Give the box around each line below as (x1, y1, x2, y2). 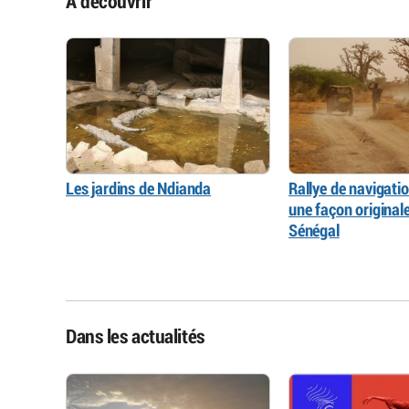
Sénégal (288, 221, 340, 240)
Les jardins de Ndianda (66, 179, 212, 198)
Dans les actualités (66, 327, 204, 348)
